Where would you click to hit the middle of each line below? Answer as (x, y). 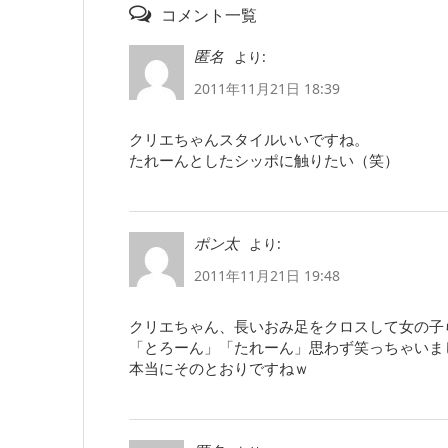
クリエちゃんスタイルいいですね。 (249, 139)
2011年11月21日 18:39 (267, 89)
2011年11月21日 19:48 (267, 276)
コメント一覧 (209, 15)
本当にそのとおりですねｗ (219, 368)
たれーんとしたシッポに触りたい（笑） (264, 160)
